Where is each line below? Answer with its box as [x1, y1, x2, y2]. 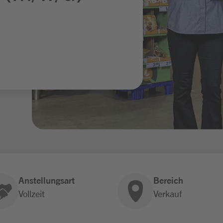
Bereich [153, 174, 183, 186]
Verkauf [153, 187, 182, 199]
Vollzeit [18, 187, 45, 199]
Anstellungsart [18, 174, 75, 186]
